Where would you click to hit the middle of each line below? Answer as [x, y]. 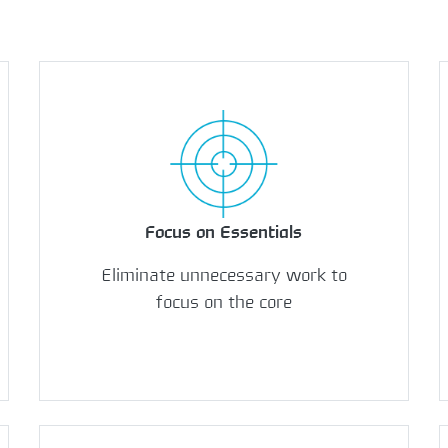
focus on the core [223, 302]
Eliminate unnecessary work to [223, 275]
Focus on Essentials [224, 232]
